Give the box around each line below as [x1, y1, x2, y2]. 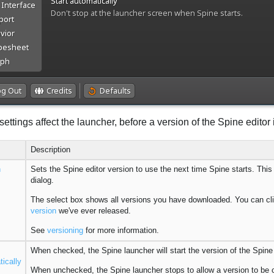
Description [30, 144, 70, 154]
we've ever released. [56, 206, 131, 216]
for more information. [83, 226, 159, 235]
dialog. [30, 175, 54, 185]
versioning [46, 226, 83, 235]
